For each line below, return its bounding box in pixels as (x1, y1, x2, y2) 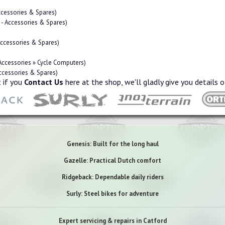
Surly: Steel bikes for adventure (66, 189, 159, 198)
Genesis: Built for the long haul (66, 139, 159, 148)
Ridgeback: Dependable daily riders (61, 172, 164, 181)
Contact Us (24, 77, 63, 87)
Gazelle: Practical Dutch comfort (64, 156, 161, 165)
